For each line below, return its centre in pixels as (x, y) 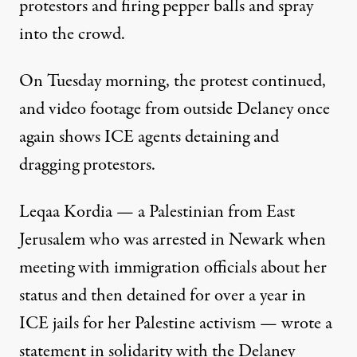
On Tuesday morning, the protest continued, (173, 82)
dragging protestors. (87, 165)
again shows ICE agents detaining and (149, 137)
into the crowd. (72, 35)
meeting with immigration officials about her (173, 268)
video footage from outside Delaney (171, 110)
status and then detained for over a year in (163, 296)
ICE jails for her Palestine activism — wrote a (176, 324)
